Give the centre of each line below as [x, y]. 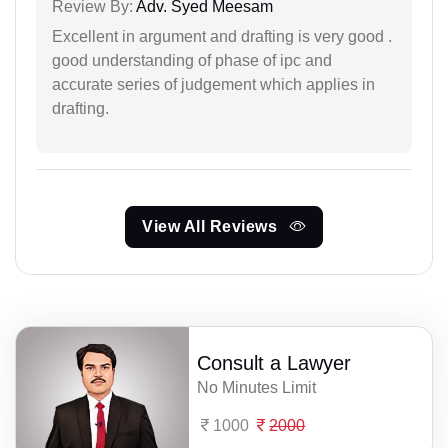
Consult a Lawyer [274, 363]
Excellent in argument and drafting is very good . [222, 36]
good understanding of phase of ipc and [192, 60]
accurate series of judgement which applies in [213, 84]
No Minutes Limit [257, 388]
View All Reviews [212, 226]
